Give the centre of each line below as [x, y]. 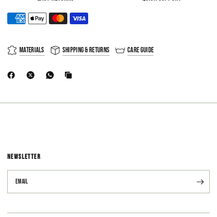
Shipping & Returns [86, 50]
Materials [32, 50]
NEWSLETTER [24, 157]
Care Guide [141, 50]
